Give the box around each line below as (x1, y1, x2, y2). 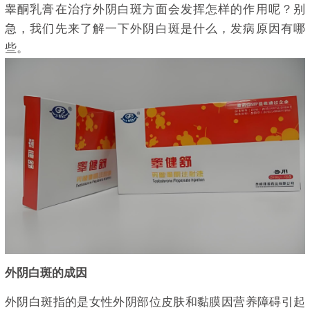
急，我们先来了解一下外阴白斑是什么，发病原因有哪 (5, 21, 305, 35)
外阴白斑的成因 (5, 266, 87, 280)
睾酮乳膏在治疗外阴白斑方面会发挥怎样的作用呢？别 (5, 2, 305, 16)
